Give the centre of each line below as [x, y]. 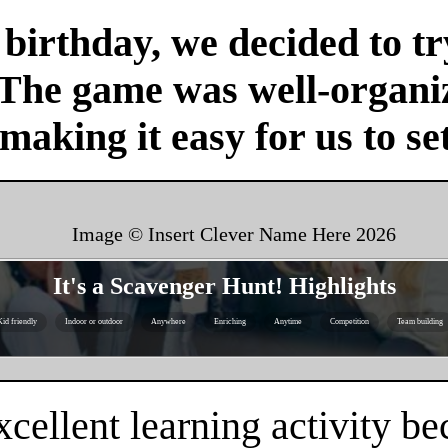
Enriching [229, 322]
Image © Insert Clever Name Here [214, 234]
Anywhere [168, 322]
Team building [419, 322]
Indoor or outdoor [93, 322]
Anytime [287, 322]
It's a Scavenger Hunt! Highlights [224, 286]
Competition [349, 322]
